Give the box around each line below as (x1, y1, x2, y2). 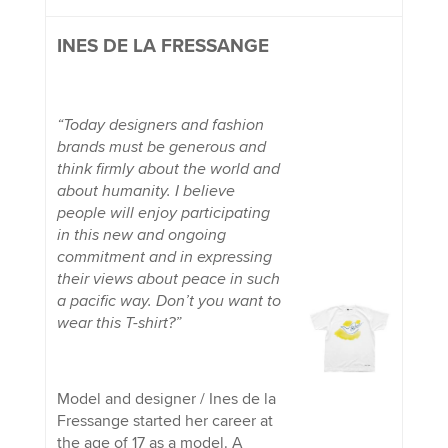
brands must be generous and (56, 136, 266, 157)
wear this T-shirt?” (56, 312, 181, 333)
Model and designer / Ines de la (56, 388, 276, 409)
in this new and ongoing (56, 224, 226, 245)
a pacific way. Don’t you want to (56, 290, 281, 311)
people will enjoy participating (56, 202, 270, 223)
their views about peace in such (56, 268, 280, 289)
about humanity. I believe (56, 180, 235, 201)
